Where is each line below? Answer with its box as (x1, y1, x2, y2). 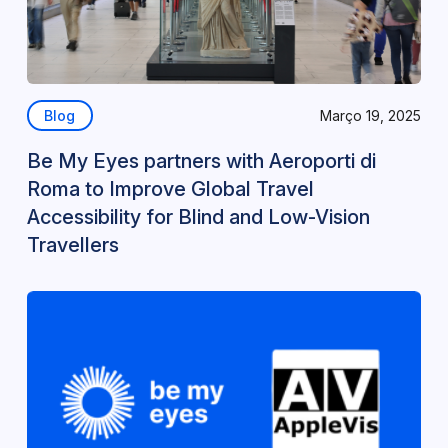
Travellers (26, 233, 119, 257)
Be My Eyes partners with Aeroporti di (26, 149, 376, 173)
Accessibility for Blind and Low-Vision (26, 205, 370, 229)
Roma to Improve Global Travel (26, 177, 314, 201)
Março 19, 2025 (320, 106, 422, 124)
